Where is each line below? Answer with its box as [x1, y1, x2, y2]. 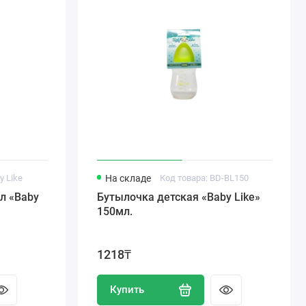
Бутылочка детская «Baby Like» [96, 191, 260, 204]
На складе [105, 173, 151, 184]
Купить [110, 283, 145, 296]
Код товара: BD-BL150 [160, 173, 249, 183]
